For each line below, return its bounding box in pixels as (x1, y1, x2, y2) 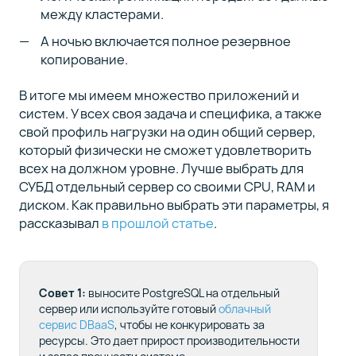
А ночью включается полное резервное (41, 32, 292, 51)
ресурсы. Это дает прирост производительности (38, 332, 300, 348)
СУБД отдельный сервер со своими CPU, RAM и (18, 176, 315, 195)
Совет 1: (38, 284, 86, 300)
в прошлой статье (101, 213, 214, 232)
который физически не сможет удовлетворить (18, 140, 311, 159)
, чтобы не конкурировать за (114, 316, 265, 332)
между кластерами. (41, 4, 164, 23)
